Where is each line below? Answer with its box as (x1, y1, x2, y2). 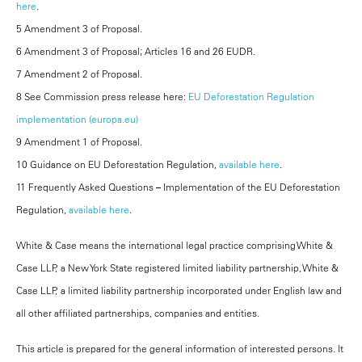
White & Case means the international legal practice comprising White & (16, 239, 333, 251)
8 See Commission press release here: (16, 90, 188, 103)
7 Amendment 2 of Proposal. (16, 68, 145, 80)
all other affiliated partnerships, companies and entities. (16, 307, 259, 319)
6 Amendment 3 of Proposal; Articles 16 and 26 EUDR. (16, 45, 255, 57)
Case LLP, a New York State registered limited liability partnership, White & (16, 262, 339, 274)
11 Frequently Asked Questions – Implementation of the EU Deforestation (16, 181, 340, 193)
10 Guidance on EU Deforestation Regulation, (16, 158, 219, 170)
